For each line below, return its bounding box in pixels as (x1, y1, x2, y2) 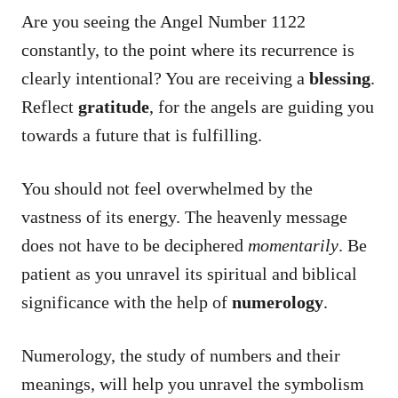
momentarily (248, 235, 338, 255)
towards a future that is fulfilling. (21, 124, 262, 145)
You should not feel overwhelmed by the (21, 178, 313, 198)
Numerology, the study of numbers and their (21, 345, 340, 365)
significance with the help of (21, 291, 232, 312)
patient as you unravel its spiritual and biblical (21, 263, 357, 283)
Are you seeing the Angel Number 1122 (21, 11, 306, 31)
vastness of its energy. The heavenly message (21, 206, 347, 227)
